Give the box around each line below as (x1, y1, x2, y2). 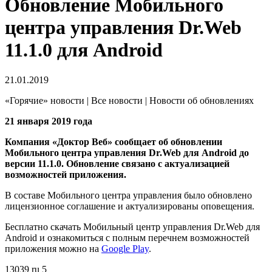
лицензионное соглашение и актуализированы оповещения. (5, 200, 254, 211)
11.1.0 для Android (5, 39, 163, 61)
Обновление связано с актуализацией (66, 158, 229, 169)
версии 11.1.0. (5, 158, 66, 169)
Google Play (101, 243, 149, 254)
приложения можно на (5, 243, 101, 254)
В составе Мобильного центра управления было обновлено (5, 189, 252, 200)
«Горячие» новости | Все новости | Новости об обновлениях (5, 95, 254, 106)
